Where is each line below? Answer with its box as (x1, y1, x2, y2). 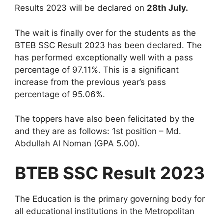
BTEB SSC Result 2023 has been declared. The (15, 40, 202, 50)
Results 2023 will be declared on (15, 3, 147, 13)
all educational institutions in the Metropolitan (15, 206, 194, 216)
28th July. (147, 3, 188, 13)
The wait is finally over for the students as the (15, 27, 196, 38)
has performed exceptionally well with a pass (15, 52, 193, 62)
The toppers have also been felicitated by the (15, 114, 194, 124)
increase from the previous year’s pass (15, 77, 166, 87)
